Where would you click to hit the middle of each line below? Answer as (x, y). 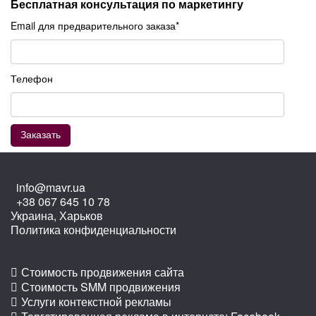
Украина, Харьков (57, 216)
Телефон (32, 79)
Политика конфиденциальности (93, 230)
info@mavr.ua (51, 188)
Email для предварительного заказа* (95, 26)
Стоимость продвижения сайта (103, 272)
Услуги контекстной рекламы (96, 302)
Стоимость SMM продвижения (101, 287)
